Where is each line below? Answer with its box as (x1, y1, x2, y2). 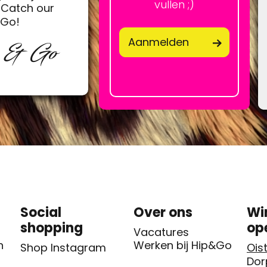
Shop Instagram (20, 240, 106, 255)
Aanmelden (128, 35, 189, 50)
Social (20, 203, 61, 222)
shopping (20, 218, 83, 237)
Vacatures (133, 224, 189, 240)
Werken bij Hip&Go (133, 237, 232, 253)
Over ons (133, 203, 193, 222)
